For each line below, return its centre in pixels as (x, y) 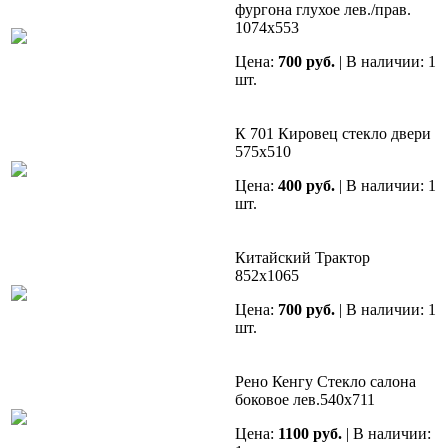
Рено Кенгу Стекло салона (325, 382)
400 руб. (306, 186)
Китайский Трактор (302, 258)
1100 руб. (310, 434)
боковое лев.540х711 (305, 400)
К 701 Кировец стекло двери (333, 134)
